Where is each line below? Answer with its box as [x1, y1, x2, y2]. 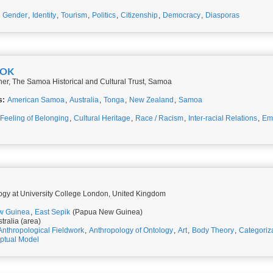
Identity [32, 11, 56, 19]
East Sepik [35, 208, 70, 216]
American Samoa [7, 96, 65, 104]
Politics [92, 11, 116, 19]
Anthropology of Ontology [89, 226, 173, 235]
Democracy [163, 11, 200, 19]
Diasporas [205, 11, 239, 19]
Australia [69, 96, 99, 104]
